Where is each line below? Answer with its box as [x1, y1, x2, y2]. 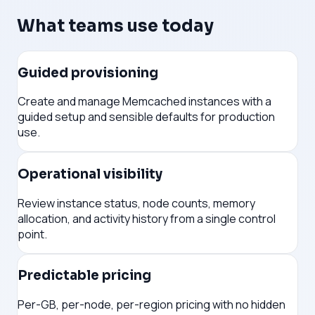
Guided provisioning [18, 64, 158, 81]
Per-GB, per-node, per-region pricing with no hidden [18, 297, 285, 313]
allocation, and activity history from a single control [18, 210, 276, 226]
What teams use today [17, 15, 214, 37]
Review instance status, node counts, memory [18, 195, 255, 211]
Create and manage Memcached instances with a [18, 94, 271, 110]
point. [18, 226, 47, 242]
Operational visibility [18, 166, 162, 183]
